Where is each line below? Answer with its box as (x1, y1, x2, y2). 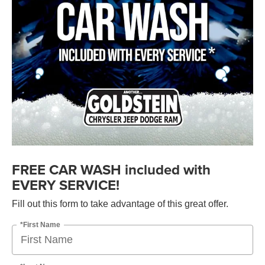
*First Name (20, 220, 60, 229)
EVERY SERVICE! (12, 174, 119, 195)
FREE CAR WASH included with (12, 159, 211, 180)
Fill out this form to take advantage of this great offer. (12, 198, 228, 209)
